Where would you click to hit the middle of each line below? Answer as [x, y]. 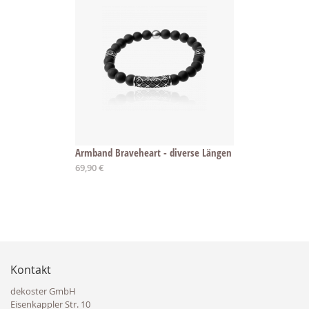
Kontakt [31, 269]
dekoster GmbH [43, 291]
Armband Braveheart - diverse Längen [153, 153]
